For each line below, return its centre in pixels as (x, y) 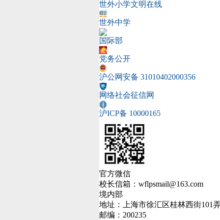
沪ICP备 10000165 (130, 113)
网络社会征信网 (127, 95)
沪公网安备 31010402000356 (147, 77)
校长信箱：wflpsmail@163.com (151, 184)
